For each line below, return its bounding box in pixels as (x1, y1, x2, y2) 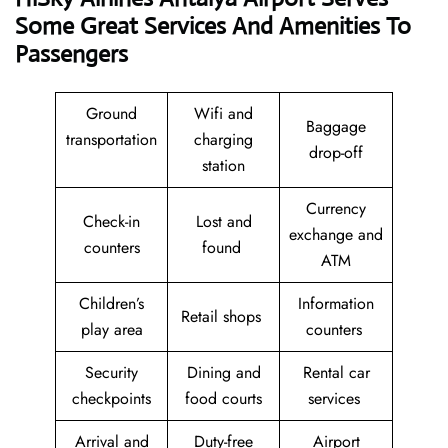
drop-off (309, 141, 363, 165)
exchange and (289, 223, 383, 247)
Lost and (195, 210, 252, 234)
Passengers (15, 39, 128, 70)
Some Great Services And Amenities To (15, 11, 411, 42)
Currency (306, 197, 366, 221)
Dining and (186, 361, 261, 385)
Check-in (83, 210, 140, 234)
